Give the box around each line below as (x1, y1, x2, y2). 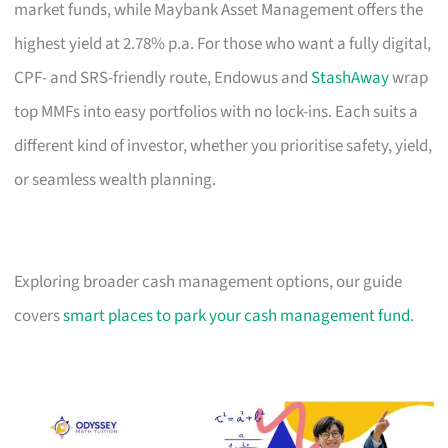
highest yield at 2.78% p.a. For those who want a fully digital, (14, 31, 432, 56)
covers (14, 303, 64, 328)
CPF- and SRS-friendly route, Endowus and (14, 65, 312, 90)
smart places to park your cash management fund (63, 303, 411, 328)
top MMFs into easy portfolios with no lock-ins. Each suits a (14, 99, 419, 124)
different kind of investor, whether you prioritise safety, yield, (14, 133, 433, 158)
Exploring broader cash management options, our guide (14, 269, 403, 294)
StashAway (311, 65, 390, 90)
